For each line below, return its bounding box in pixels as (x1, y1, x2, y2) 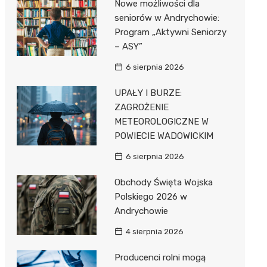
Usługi (145, 101, 171, 114)
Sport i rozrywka (145, 4, 218, 17)
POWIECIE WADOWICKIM (114, 130, 213, 141)
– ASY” (114, 41, 142, 52)
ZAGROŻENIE (114, 101, 169, 113)
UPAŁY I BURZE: (114, 87, 182, 98)
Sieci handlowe (145, 77, 210, 90)
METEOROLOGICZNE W (114, 116, 209, 127)
